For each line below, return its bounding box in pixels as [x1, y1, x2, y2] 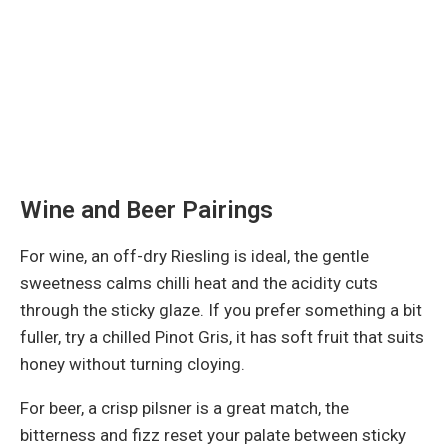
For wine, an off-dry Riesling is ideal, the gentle [20, 245, 369, 266]
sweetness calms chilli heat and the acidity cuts [20, 272, 378, 293]
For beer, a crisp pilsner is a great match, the [20, 397, 349, 418]
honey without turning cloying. [20, 353, 245, 374]
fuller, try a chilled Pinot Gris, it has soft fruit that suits [20, 326, 424, 347]
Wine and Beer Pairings [20, 195, 273, 224]
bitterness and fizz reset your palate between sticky [20, 424, 406, 445]
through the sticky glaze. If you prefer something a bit [20, 299, 422, 320]
